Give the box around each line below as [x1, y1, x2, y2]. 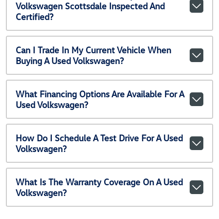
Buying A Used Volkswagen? [15, 55, 124, 66]
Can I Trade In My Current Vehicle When [15, 44, 171, 55]
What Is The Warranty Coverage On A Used [15, 176, 183, 187]
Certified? [15, 11, 53, 22]
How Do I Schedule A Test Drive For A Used [15, 132, 183, 143]
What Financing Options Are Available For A [15, 88, 184, 99]
